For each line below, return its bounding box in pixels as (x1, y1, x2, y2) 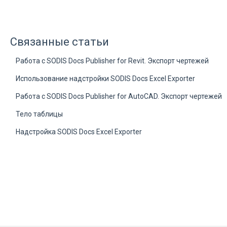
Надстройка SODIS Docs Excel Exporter (15, 127, 142, 136)
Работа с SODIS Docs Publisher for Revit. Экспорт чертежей (15, 56, 209, 65)
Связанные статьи (10, 35, 109, 48)
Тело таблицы (15, 109, 63, 118)
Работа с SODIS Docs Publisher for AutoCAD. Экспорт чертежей (15, 92, 222, 100)
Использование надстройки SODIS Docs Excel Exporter (15, 74, 195, 83)
